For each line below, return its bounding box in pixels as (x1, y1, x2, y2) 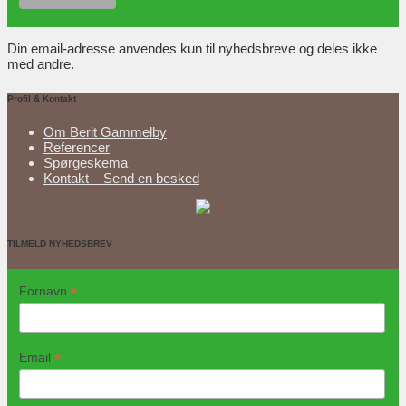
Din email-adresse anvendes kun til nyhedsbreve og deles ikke (7, 41, 377, 57)
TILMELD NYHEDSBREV (7, 237, 112, 248)
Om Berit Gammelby (43, 124, 167, 140)
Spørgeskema (43, 155, 128, 171)
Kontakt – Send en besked (43, 170, 199, 187)
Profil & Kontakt (7, 92, 76, 103)
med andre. (7, 56, 74, 72)
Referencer (43, 140, 110, 156)
